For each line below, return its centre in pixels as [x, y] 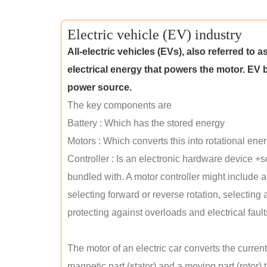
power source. [100, 87]
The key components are [119, 105]
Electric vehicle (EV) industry [155, 35]
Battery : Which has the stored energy [146, 123]
